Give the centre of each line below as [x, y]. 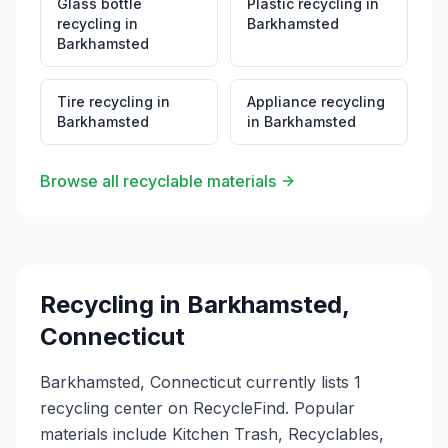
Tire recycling [105, 101]
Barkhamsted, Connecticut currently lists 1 [200, 382]
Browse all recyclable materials [158, 181]
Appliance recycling [316, 101]
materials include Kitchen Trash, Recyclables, [212, 434]
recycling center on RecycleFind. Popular [197, 408]
